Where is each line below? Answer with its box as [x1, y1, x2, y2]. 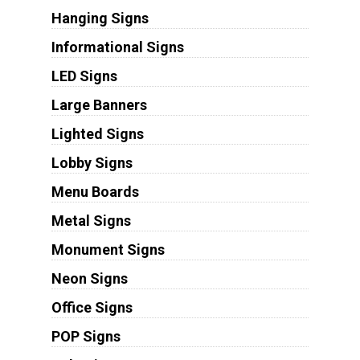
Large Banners [51, 96, 147, 114]
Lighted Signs [51, 125, 144, 143]
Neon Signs [51, 270, 128, 288]
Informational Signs [51, 39, 184, 56]
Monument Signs [51, 241, 165, 259]
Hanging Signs [51, 10, 149, 27]
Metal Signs [51, 212, 131, 230]
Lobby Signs [51, 154, 133, 172]
